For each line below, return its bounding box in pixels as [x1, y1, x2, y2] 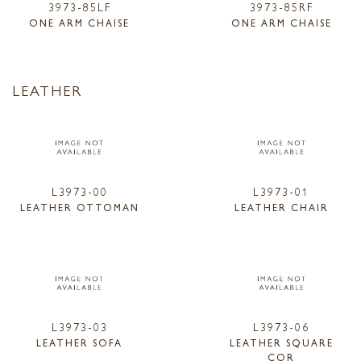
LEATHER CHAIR [234, 199, 329, 214]
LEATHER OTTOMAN [19, 199, 139, 214]
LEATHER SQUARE [229, 335, 334, 351]
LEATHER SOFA [36, 335, 123, 351]
